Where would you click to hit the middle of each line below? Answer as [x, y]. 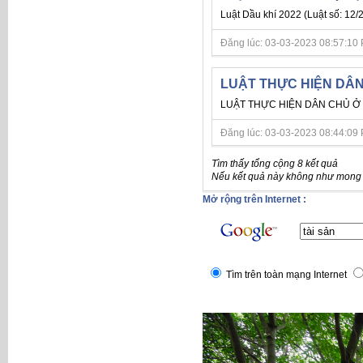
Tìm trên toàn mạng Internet [286, 274]
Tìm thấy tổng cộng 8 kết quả [275, 163]
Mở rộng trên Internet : [254, 199]
